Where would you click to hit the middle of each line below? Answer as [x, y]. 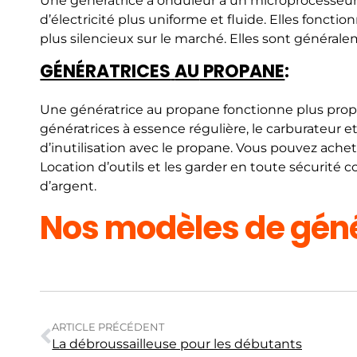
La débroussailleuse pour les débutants [177, 344]
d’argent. [69, 186]
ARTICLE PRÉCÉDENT [108, 328]
